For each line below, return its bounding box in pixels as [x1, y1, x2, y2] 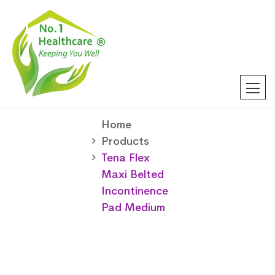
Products [101, 134, 149, 148]
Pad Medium [101, 200, 165, 214]
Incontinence [101, 184, 168, 198]
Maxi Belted [101, 167, 164, 181]
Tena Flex [101, 150, 150, 165]
